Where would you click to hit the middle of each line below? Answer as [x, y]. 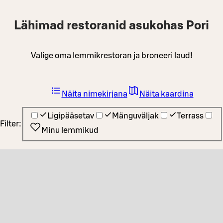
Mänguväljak [135, 116]
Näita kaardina [166, 94]
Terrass [190, 116]
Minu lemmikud [70, 131]
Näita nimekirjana [94, 94]
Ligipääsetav [71, 116]
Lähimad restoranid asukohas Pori [111, 26]
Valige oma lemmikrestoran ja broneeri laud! [111, 56]
